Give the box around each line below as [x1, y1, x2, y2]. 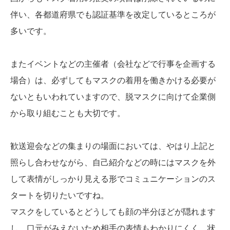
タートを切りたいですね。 [10, 191, 109, 200]
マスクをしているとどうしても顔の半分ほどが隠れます [10, 207, 216, 217]
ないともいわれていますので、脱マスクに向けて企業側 [10, 92, 216, 102]
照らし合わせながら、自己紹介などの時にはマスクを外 [10, 158, 216, 167]
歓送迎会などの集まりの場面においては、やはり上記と [10, 142, 216, 151]
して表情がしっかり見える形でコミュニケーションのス [10, 175, 216, 184]
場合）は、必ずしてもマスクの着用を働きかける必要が [10, 76, 216, 85]
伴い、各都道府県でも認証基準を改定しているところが [10, 10, 216, 20]
